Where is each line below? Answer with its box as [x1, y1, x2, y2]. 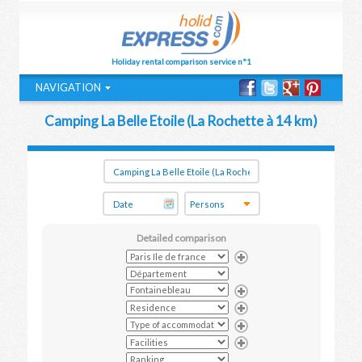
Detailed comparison [137, 232, 226, 244]
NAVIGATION [36, 81, 101, 94]
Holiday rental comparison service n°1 [111, 57, 251, 66]
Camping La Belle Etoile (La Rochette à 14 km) [44, 112, 318, 129]
